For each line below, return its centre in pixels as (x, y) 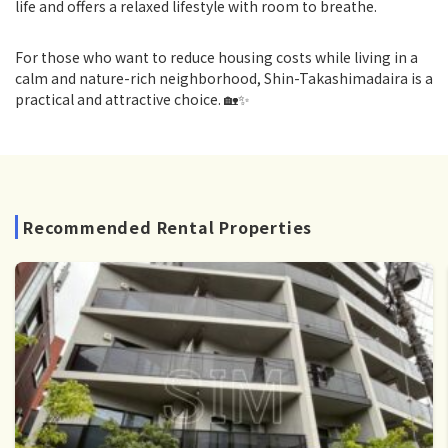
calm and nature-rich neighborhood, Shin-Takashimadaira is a (224, 78)
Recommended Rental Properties (168, 227)
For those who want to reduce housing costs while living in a (216, 57)
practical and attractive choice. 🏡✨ (132, 99)
